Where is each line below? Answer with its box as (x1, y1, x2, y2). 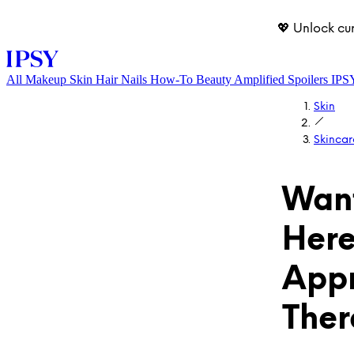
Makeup (25, 72, 66, 86)
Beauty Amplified (196, 72, 284, 86)
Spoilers (288, 72, 328, 86)
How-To (150, 72, 193, 86)
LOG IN (249, 240, 288, 254)
